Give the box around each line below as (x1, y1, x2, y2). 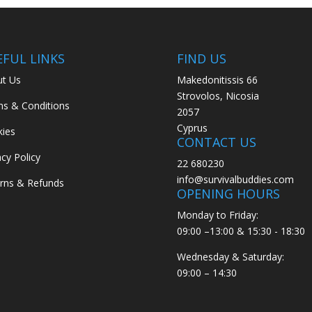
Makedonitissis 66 (176, 73, 258, 87)
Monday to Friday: (176, 208, 258, 222)
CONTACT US (176, 134, 256, 151)
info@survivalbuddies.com (176, 173, 294, 187)
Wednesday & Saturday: (176, 250, 284, 264)
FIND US (176, 50, 226, 68)
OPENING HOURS (176, 185, 280, 203)
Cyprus (176, 121, 208, 135)
